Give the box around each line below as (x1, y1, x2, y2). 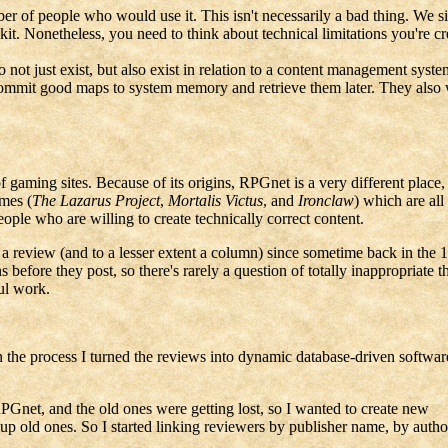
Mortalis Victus (167, 192, 263, 210)
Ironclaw (297, 192, 354, 210)
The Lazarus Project (31, 192, 160, 210)
